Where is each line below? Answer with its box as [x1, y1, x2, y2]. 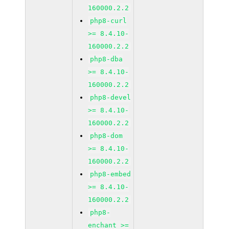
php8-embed [90, 170, 131, 178]
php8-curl [90, 17, 127, 25]
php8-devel [90, 94, 131, 101]
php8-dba [90, 55, 123, 63]
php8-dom [90, 132, 123, 140]
